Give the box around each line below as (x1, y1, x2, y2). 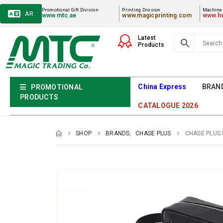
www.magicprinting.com (122, 12, 192, 19)
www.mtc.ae (41, 12, 77, 19)
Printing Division (122, 7, 161, 13)
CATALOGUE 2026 (138, 101, 198, 110)
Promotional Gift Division (41, 7, 99, 13)
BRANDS (106, 129, 130, 137)
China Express (138, 82, 187, 91)
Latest (138, 34, 156, 42)
